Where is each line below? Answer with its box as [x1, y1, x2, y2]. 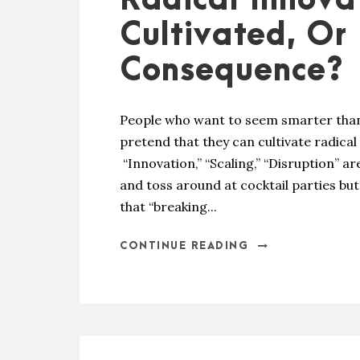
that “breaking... [120, 198, 217, 215]
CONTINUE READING [120, 240, 248, 252]
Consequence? [120, 54, 344, 88]
